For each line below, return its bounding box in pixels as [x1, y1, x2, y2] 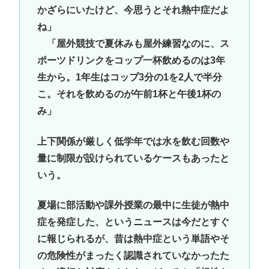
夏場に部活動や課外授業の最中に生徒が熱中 [37, 200, 229, 211]
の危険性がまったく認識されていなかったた [37, 250, 229, 261]
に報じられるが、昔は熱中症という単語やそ [37, 234, 229, 244]
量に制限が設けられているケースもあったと [37, 153, 229, 163]
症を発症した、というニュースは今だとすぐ [37, 217, 229, 228]
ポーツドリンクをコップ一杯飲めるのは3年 [37, 55, 225, 66]
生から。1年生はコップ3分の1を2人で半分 [37, 72, 222, 83]
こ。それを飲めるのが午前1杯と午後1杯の [37, 89, 221, 100]
